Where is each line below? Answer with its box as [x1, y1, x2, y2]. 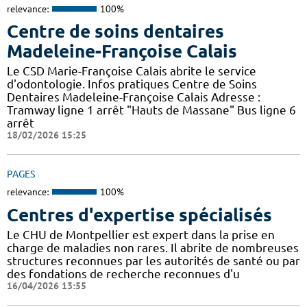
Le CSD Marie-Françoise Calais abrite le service [7, 64, 256, 78]
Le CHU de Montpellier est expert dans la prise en [7, 228, 275, 241]
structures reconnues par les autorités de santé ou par [7, 254, 300, 267]
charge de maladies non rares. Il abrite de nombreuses [7, 241, 299, 254]
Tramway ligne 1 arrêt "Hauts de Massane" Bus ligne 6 [7, 103, 296, 117]
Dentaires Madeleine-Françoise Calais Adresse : [7, 90, 260, 104]
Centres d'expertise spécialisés [7, 204, 272, 225]
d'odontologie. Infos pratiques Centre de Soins [7, 77, 257, 91]
